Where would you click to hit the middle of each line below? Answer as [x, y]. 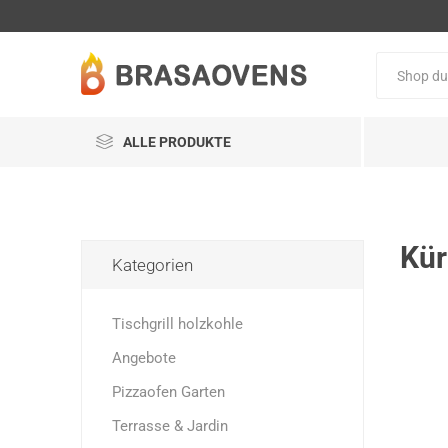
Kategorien [152, 265]
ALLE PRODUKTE [176, 142]
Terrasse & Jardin [169, 426]
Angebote [143, 358]
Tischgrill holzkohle [177, 324]
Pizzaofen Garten [168, 392]
